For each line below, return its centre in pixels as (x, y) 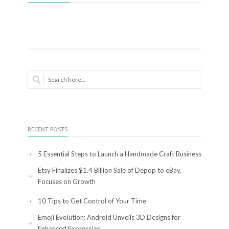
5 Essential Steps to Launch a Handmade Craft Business (120, 154)
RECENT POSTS (48, 129)
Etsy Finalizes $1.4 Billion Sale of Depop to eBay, (110, 170)
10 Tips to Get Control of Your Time (92, 201)
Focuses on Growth (67, 181)
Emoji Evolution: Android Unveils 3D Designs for (109, 217)
